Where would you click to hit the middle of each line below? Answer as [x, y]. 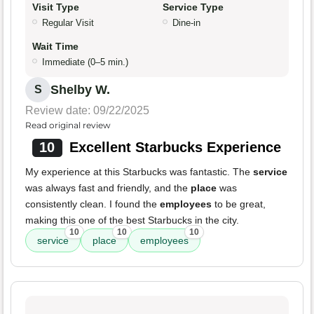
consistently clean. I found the [93, 204]
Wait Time [55, 47]
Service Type [193, 7]
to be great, [239, 204]
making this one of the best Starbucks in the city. [132, 220]
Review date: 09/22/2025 [87, 111]
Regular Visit [68, 23]
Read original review [68, 125]
